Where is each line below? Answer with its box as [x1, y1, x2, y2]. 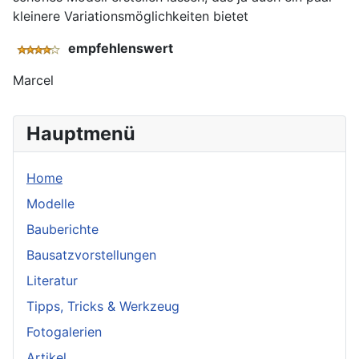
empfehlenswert [68, 40, 173, 56]
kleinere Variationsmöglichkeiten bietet [13, 8, 248, 24]
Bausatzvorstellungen [26, 247, 156, 263]
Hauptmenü [26, 122, 135, 145]
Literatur [26, 272, 78, 288]
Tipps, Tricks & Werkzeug [26, 298, 179, 314]
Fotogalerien [26, 324, 102, 340]
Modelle [26, 196, 75, 212]
